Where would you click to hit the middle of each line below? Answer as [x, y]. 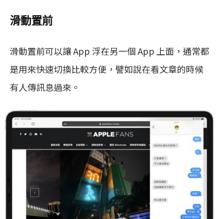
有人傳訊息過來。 [45, 87]
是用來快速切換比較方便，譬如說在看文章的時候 [107, 69]
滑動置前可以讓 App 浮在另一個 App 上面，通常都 [109, 51]
